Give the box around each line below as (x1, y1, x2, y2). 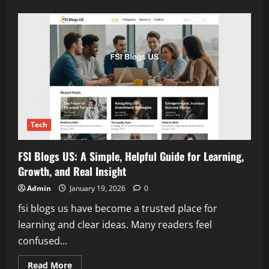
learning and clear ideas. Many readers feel (18, 218, 212, 232)
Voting (71, 79, 98, 91)
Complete (71, 37, 112, 49)
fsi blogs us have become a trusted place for (18, 202, 217, 216)
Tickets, (71, 70, 103, 82)
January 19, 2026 (68, 183, 127, 194)
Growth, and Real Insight (18, 163, 126, 180)
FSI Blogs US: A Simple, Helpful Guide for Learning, (18, 148, 244, 165)
